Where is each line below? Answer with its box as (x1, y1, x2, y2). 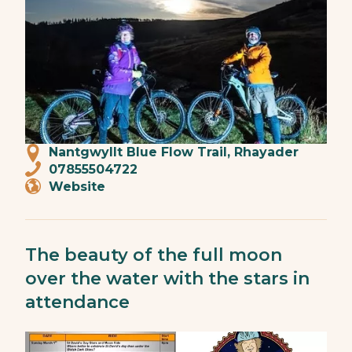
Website (49, 179, 105, 194)
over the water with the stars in (25, 268, 310, 289)
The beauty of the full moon (25, 244, 282, 266)
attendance (25, 291, 130, 313)
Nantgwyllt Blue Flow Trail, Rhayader (49, 145, 299, 159)
